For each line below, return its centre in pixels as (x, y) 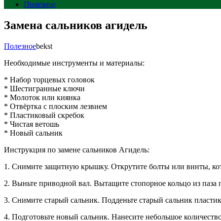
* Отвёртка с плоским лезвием (55, 106)
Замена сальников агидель (76, 25)
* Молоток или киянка (42, 97)
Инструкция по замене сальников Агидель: (77, 149)
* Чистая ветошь (32, 124)
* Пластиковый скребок (44, 115)
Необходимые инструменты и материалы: (74, 63)
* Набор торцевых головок (49, 79)
